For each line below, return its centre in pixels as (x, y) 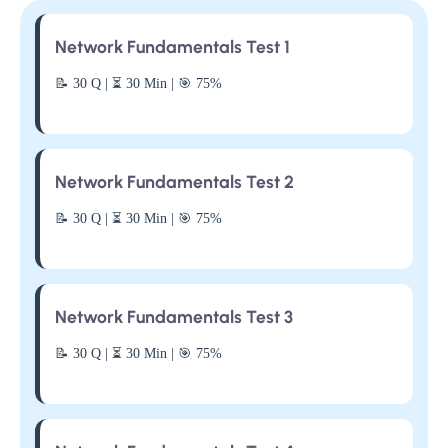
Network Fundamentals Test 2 (174, 181)
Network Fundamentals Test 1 (172, 46)
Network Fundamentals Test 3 (174, 316)
